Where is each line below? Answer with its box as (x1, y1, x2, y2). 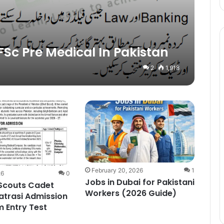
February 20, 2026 (91, 166, 143, 174)
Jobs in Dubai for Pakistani (84, 176, 194, 188)
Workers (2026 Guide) (84, 187, 176, 199)
